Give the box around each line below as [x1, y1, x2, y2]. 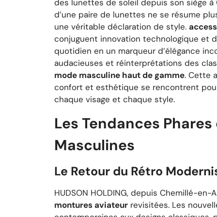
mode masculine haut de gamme [54, 69, 185, 80]
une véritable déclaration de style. [54, 21, 189, 32]
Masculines [54, 136, 135, 155]
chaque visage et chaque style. [54, 93, 175, 105]
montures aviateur [54, 200, 128, 211]
